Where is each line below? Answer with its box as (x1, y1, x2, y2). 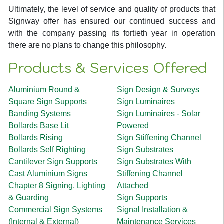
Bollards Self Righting (8, 145, 86, 154)
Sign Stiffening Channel (117, 133, 201, 142)
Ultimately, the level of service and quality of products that (8, 4, 215, 13)
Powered (117, 121, 149, 130)
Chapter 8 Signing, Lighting (8, 181, 105, 190)
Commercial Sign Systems (8, 205, 102, 214)
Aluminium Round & (8, 85, 80, 94)
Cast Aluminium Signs (8, 169, 87, 178)
